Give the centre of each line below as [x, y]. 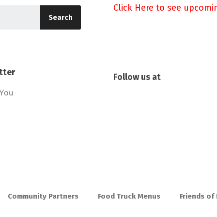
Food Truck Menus [129, 196]
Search [61, 17]
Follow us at [137, 77]
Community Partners [43, 196]
